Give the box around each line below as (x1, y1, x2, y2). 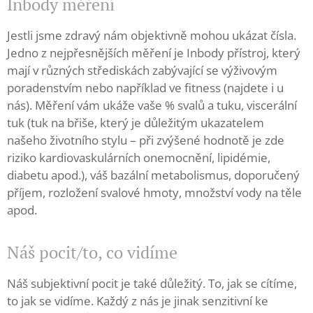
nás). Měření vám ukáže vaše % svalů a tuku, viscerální (7, 97, 297, 113)
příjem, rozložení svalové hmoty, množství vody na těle (7, 184, 302, 201)
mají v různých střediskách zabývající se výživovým (7, 62, 277, 78)
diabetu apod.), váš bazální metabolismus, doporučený (7, 167, 300, 183)
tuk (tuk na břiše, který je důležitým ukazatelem (7, 115, 264, 131)
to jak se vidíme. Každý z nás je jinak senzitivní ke (7, 293, 268, 309)
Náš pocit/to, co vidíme (7, 241, 177, 263)
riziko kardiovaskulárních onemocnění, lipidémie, (7, 150, 270, 166)
